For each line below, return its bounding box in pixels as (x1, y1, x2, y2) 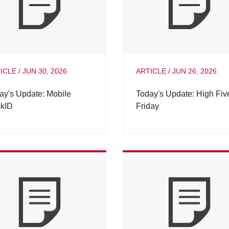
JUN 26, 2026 (172, 66, 217, 75)
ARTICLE (135, 66, 166, 75)
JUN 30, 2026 (22, 66, 67, 75)
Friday (135, 101, 159, 110)
